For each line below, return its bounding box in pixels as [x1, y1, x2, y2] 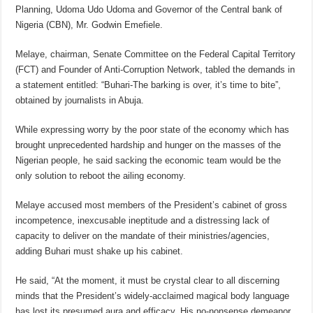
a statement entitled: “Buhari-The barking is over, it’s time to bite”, [15, 80, 282, 91]
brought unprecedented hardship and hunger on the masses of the [15, 140, 282, 151]
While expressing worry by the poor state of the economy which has [15, 124, 290, 136]
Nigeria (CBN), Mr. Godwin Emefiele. [15, 20, 163, 31]
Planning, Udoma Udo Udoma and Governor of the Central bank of [15, 4, 283, 15]
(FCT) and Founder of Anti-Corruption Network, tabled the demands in [15, 64, 296, 75]
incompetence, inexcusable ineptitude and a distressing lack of [15, 215, 270, 226]
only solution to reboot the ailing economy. [15, 170, 187, 182]
